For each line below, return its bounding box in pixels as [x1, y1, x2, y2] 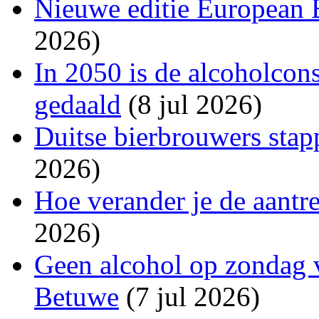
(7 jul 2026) [119, 281, 260, 312]
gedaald [34, 88, 121, 120]
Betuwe [34, 281, 119, 312]
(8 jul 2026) [121, 88, 262, 120]
